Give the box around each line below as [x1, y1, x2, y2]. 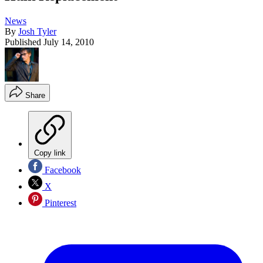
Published [5, 37, 43, 48]
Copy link [34, 149, 66, 158]
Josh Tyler [18, 26, 56, 37]
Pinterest [42, 198, 76, 208]
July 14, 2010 [43, 37, 94, 48]
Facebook [42, 165, 81, 176]
